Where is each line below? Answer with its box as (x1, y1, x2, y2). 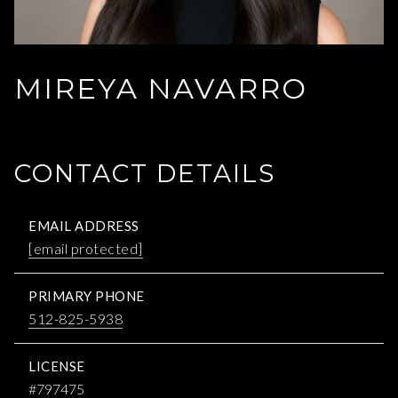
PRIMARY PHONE (28, 287, 145, 304)
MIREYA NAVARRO (14, 71, 307, 106)
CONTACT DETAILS (14, 157, 275, 188)
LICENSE (28, 357, 85, 374)
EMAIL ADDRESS (28, 217, 139, 234)
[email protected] (28, 239, 143, 257)
